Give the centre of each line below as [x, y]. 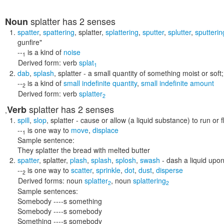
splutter [179, 32]
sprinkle [108, 170]
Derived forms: [41, 180]
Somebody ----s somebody [60, 211]
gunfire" [30, 42]
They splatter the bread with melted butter [84, 150]
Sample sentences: [48, 191]
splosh [126, 160]
